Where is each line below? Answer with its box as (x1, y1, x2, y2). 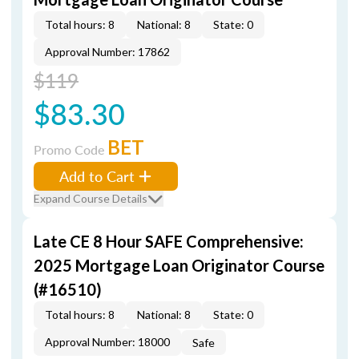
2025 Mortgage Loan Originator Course (34, 256, 325, 275)
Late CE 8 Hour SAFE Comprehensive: (34, 232, 304, 251)
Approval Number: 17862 (45, 45, 170, 58)
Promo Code (34, 140, 107, 159)
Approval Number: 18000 (45, 335, 170, 349)
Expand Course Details (34, 192, 147, 205)
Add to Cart (59, 166, 135, 186)
